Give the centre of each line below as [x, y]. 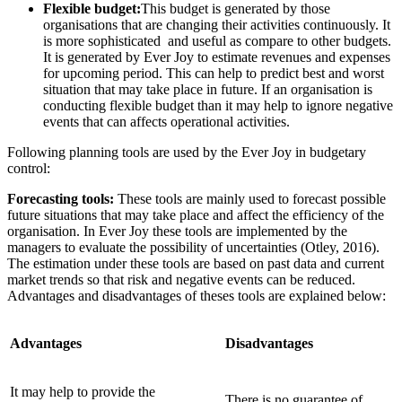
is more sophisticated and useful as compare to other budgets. [217, 40]
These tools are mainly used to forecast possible [250, 198]
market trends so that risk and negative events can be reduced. [181, 279]
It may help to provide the [83, 391]
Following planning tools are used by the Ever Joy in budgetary [187, 152]
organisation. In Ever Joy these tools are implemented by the [177, 231]
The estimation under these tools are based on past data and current [196, 263]
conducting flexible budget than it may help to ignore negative [218, 105]
